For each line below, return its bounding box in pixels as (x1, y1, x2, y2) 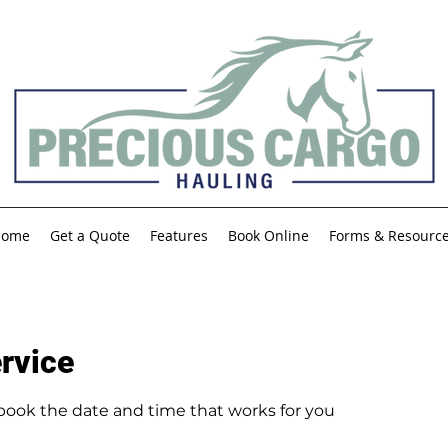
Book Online (228, 226, 309, 245)
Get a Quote (50, 226, 130, 245)
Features (150, 226, 208, 245)
